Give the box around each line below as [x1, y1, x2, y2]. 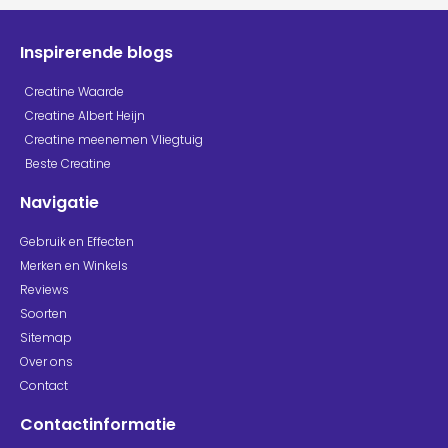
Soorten [20, 304, 67, 322]
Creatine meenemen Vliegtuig [25, 130, 203, 148]
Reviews [20, 280, 69, 298]
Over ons [20, 352, 73, 370]
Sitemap [20, 328, 72, 346]
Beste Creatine [25, 154, 111, 172]
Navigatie [20, 190, 99, 214]
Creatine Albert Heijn [25, 106, 145, 124]
